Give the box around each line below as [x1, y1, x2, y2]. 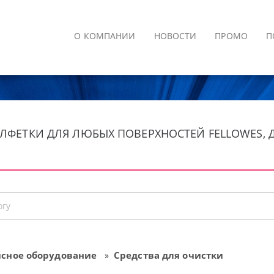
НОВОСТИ [154, 30, 197, 42]
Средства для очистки [114, 249, 224, 261]
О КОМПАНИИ [74, 30, 136, 42]
